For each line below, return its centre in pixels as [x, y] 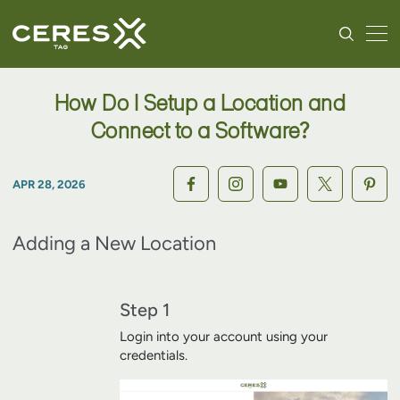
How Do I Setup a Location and [200, 103]
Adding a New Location [114, 243]
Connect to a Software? [200, 131]
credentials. [154, 355]
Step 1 [145, 310]
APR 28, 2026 [49, 184]
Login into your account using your [224, 337]
